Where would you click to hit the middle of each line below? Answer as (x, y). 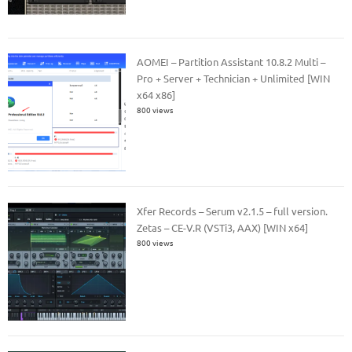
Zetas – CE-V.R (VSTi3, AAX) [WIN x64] (223, 227)
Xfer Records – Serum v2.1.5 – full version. (233, 211)
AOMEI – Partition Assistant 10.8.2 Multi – (231, 62)
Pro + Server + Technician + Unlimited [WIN (234, 79)
